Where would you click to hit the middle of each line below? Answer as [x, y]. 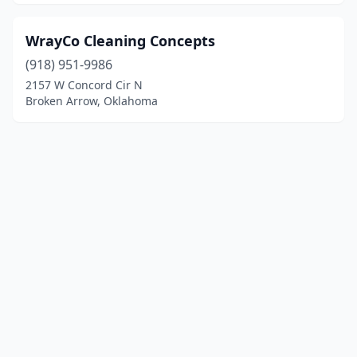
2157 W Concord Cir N [84, 85]
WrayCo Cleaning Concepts [120, 41]
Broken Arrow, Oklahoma [92, 101]
